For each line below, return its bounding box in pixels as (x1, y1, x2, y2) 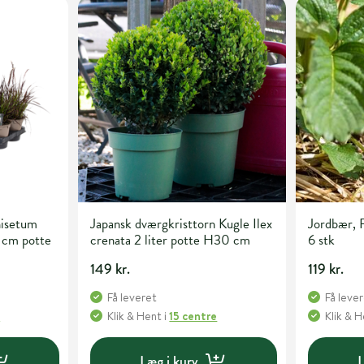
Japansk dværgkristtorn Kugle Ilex (90, 214, 273, 235)
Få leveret (107, 289, 158, 306)
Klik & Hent (107, 308, 162, 325)
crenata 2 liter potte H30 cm (90, 230, 251, 251)
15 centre (169, 308, 218, 325)
